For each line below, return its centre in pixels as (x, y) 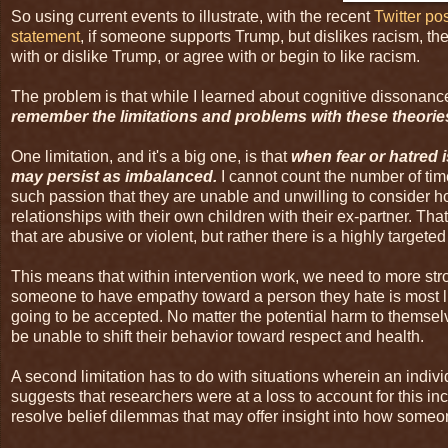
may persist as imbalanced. (114, 176)
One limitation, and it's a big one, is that (151, 156)
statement (45, 36)
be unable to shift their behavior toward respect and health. (217, 336)
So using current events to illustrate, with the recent (192, 16)
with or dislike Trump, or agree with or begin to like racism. (215, 56)
